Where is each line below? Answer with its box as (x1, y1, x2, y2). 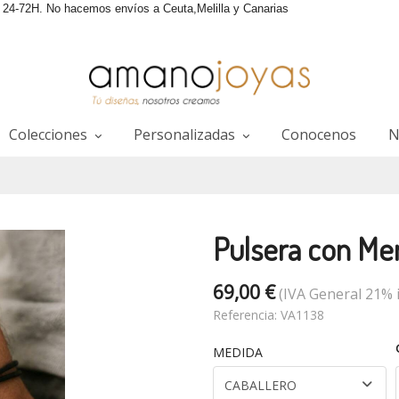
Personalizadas (133, 125, 239, 144)
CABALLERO (224, 377, 297, 394)
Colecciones (8, 125, 91, 144)
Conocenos (281, 125, 356, 144)
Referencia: (213, 306, 281, 323)
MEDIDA (224, 344, 263, 361)
